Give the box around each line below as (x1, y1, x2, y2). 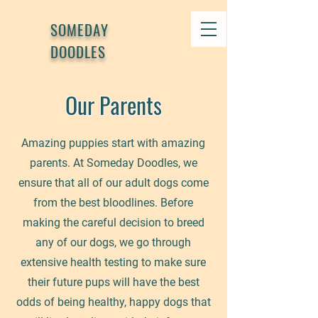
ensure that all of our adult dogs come (18, 176, 209, 190)
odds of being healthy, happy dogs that (16, 295, 211, 309)
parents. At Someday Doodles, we (29, 156, 197, 170)
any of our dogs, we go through (35, 236, 191, 249)
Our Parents (65, 88, 162, 121)
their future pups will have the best (27, 275, 199, 289)
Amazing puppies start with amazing (21, 136, 205, 150)
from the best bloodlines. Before (33, 196, 193, 209)
